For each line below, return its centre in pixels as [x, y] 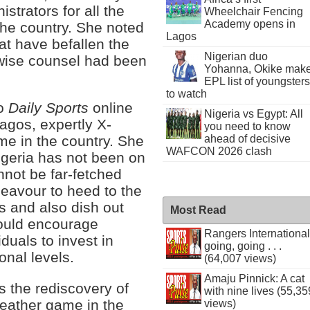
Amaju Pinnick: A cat [254, 279]
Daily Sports [49, 108]
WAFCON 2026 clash [219, 151]
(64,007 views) [240, 258]
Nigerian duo [236, 56]
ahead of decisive [247, 139]
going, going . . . [243, 246]
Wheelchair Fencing [253, 11]
